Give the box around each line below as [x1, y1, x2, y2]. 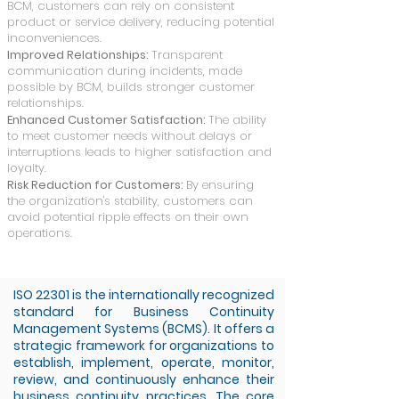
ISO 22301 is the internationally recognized [13, 286, 274, 304]
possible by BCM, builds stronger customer [7, 78, 255, 95]
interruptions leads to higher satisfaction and [7, 143, 272, 160]
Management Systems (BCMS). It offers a [13, 320, 274, 338]
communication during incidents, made [7, 62, 242, 79]
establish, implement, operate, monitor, [13, 354, 274, 371]
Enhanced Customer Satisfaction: [7, 111, 208, 128]
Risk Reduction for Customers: [7, 176, 186, 193]
